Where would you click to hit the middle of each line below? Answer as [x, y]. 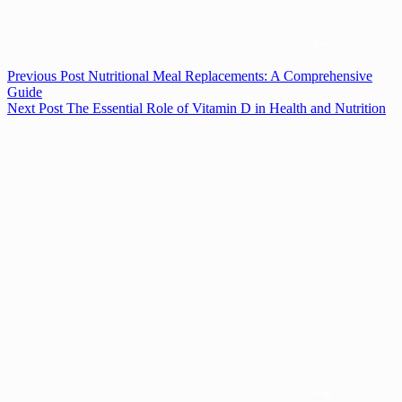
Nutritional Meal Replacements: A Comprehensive [230, 76]
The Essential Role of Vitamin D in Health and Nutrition [226, 109]
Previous [34, 76]
